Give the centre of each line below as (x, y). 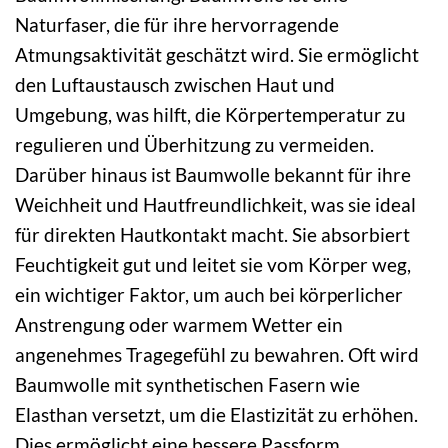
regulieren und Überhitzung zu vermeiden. (194, 144)
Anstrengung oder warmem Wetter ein (179, 324)
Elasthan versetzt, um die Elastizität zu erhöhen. (216, 414)
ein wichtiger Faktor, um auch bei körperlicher (209, 294)
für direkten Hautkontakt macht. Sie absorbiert (212, 234)
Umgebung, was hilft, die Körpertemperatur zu (210, 114)
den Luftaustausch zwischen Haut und (175, 84)
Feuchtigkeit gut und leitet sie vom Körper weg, (213, 264)
